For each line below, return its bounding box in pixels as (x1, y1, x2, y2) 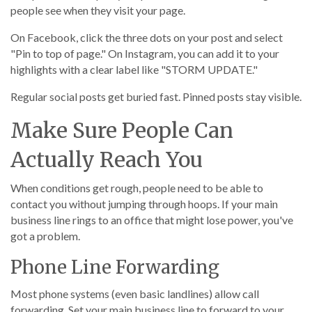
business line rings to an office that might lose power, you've (10, 213, 293, 226)
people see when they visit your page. (10, 3, 185, 17)
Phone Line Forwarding (10, 256, 219, 279)
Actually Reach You (10, 146, 203, 173)
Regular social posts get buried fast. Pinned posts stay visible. (10, 90, 302, 103)
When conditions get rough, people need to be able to (10, 181, 263, 194)
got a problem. (10, 229, 80, 242)
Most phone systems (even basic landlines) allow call (10, 287, 259, 300)
